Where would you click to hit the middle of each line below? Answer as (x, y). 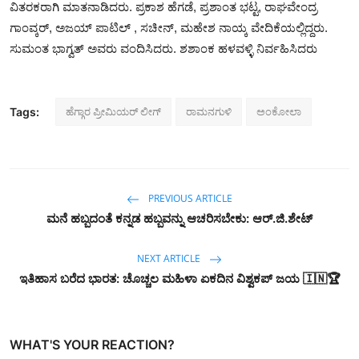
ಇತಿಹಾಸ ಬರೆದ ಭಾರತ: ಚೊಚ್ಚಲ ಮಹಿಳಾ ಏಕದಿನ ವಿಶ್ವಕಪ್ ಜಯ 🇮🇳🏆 (179, 278)
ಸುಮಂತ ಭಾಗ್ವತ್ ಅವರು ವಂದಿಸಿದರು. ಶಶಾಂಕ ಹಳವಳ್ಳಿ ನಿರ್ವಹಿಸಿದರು (163, 48)
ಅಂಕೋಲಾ (279, 111)
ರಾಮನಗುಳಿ (209, 111)
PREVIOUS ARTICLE (189, 198)
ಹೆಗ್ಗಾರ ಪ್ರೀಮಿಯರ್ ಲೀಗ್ (113, 111)
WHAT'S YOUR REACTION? (92, 344)
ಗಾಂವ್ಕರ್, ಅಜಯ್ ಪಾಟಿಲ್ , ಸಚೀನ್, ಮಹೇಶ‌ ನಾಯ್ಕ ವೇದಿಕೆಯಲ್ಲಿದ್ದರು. (169, 27)
